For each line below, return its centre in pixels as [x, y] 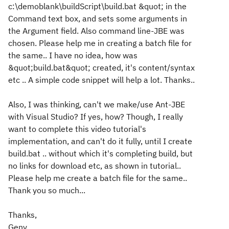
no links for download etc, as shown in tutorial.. [95, 166]
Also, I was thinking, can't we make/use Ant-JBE [97, 104]
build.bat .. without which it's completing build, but [100, 153]
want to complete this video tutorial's [77, 129]
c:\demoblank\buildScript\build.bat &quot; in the [97, 6]
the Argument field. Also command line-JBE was [96, 31]
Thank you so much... [47, 190]
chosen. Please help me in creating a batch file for [100, 43]
